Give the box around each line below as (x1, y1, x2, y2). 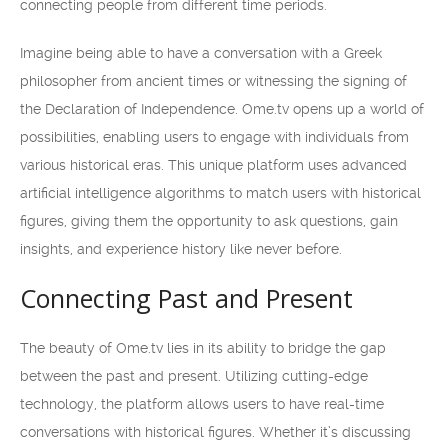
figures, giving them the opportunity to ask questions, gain (20, 213, 398, 229)
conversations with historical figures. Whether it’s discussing (20, 424, 411, 440)
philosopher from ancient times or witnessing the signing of (20, 73, 407, 89)
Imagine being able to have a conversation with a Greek (20, 45, 382, 61)
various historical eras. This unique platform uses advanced (20, 157, 407, 173)
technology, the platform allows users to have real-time (20, 396, 384, 412)
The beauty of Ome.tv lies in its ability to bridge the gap (20, 340, 386, 356)
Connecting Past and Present (20, 281, 353, 315)
